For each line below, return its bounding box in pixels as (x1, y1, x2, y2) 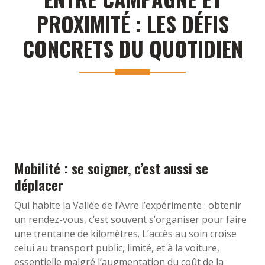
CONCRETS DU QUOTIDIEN (22, 32, 243, 64)
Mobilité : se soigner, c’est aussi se (14, 157, 208, 179)
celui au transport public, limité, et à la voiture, (14, 241, 219, 254)
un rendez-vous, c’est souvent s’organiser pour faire (14, 212, 247, 226)
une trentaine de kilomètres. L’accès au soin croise (14, 227, 237, 240)
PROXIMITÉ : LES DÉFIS (36, 7, 229, 39)
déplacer (14, 174, 63, 195)
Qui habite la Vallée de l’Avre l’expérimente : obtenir (14, 198, 241, 212)
